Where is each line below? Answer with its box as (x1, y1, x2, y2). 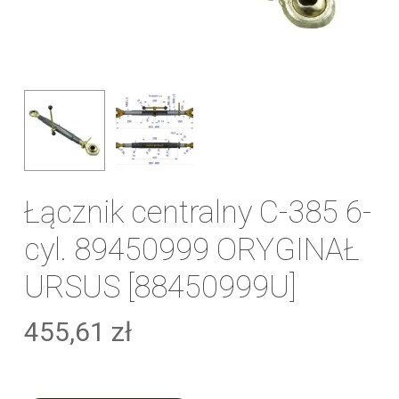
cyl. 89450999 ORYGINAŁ (23, 232, 360, 268)
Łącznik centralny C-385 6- (23, 194, 371, 231)
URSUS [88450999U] (23, 269, 297, 305)
